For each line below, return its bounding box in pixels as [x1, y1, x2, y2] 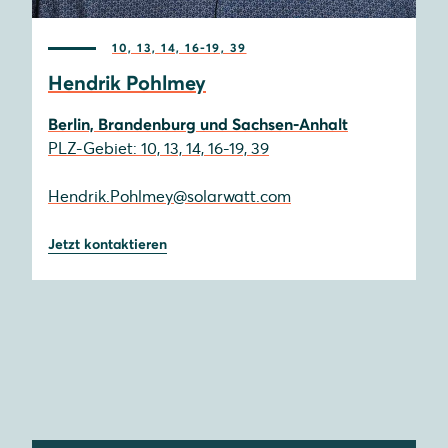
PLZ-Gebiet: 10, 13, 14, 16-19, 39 [48, 138, 269, 158]
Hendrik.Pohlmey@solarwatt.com [48, 186, 291, 206]
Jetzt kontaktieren [48, 235, 167, 253]
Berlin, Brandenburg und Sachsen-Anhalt [48, 114, 348, 134]
